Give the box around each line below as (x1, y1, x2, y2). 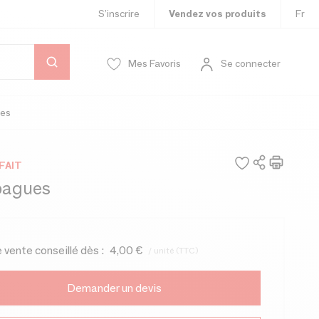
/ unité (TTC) (147, 244, 199, 256)
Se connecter (221, 57, 281, 70)
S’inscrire (98, 7, 140, 20)
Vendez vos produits (169, 7, 266, 20)
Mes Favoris (128, 57, 181, 70)
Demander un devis (66, 281, 162, 295)
